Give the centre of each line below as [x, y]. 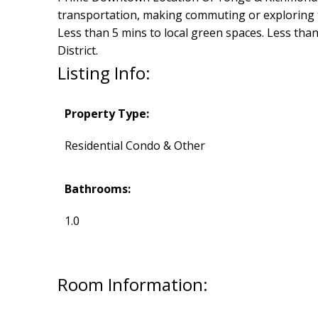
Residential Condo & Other [135, 146]
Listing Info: [104, 73]
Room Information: [132, 285]
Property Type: [106, 114]
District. [77, 51]
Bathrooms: [97, 189]
